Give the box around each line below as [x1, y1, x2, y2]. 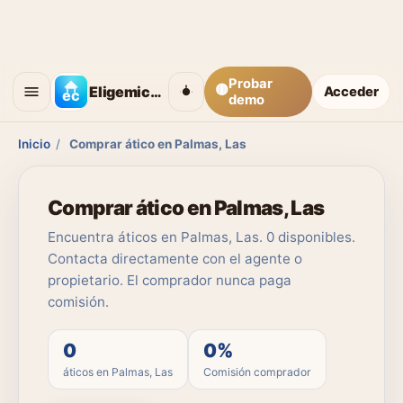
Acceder [324, 83, 379, 100]
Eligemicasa [149, 82, 162, 101]
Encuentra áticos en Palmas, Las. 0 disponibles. [48, 228, 355, 246]
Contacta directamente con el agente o [48, 250, 302, 267]
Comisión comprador [203, 365, 311, 379]
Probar [228, 75, 273, 92]
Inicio [18, 137, 50, 151]
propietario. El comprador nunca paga [48, 272, 291, 289]
